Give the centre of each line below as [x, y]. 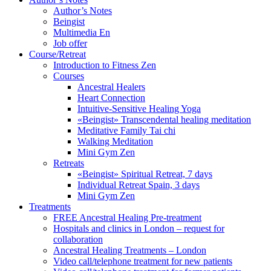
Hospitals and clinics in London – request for [139, 228]
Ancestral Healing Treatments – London [130, 250]
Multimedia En [82, 32]
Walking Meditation [115, 141]
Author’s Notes [83, 11]
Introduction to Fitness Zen [105, 65]
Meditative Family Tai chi [126, 130]
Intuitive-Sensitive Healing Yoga [139, 109]
